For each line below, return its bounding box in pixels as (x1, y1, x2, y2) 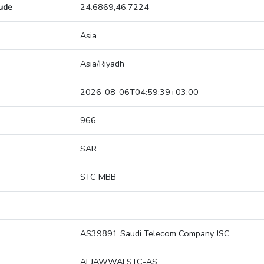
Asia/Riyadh (80, 58, 124, 70)
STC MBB (80, 171, 116, 183)
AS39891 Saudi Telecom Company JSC (80, 227, 230, 240)
